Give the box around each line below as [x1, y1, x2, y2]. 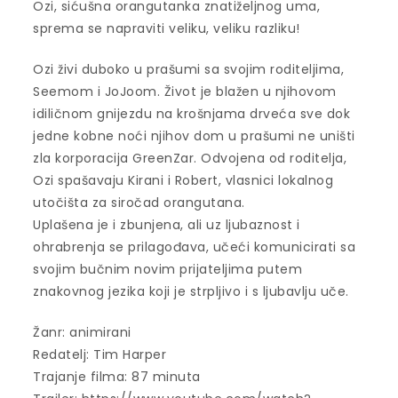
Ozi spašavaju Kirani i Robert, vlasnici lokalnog [33, 171, 334, 190]
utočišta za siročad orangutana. [33, 194, 245, 212]
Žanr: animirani [33, 323, 131, 342]
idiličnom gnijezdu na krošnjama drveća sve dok [33, 105, 351, 123]
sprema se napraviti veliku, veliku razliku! [33, 20, 300, 38]
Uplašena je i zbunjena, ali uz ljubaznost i [33, 216, 300, 235]
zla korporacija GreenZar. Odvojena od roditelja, [33, 149, 347, 168]
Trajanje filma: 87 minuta [33, 368, 201, 386]
